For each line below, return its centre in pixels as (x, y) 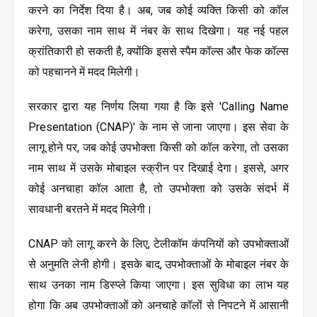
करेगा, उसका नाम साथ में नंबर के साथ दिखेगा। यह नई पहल (158, 30)
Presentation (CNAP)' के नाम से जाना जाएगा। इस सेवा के (158, 127)
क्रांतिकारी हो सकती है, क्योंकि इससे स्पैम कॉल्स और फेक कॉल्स (158, 51)
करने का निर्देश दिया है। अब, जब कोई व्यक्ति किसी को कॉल (158, 10)
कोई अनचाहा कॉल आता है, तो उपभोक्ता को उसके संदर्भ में (158, 188)
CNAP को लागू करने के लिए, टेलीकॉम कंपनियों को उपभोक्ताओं (158, 243)
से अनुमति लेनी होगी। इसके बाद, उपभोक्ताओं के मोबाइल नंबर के (158, 264)
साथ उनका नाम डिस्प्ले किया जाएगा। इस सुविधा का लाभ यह (158, 284)
